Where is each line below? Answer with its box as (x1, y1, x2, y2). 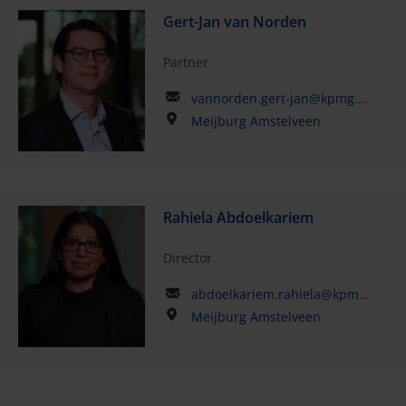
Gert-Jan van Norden (162, 11, 306, 32)
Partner (162, 53, 208, 71)
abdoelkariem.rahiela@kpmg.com (190, 285, 359, 303)
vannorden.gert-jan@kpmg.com (190, 89, 358, 107)
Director (162, 249, 212, 266)
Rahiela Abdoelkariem (162, 208, 314, 227)
